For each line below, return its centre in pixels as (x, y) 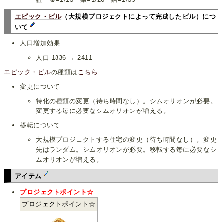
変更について (40, 86)
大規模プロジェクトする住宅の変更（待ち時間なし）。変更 (126, 139)
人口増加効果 (40, 43)
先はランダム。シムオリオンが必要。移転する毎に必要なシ (126, 149)
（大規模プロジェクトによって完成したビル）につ (139, 17)
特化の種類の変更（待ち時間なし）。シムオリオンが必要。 (126, 101)
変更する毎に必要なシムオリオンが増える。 (103, 111)
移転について (40, 125)
